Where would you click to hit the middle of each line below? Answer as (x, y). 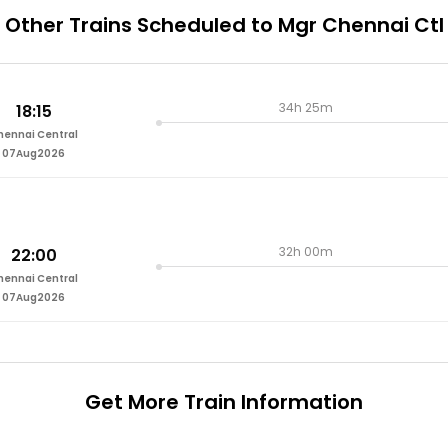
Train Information (271, 402)
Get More (132, 402)
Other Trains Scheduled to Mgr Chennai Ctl (224, 25)
